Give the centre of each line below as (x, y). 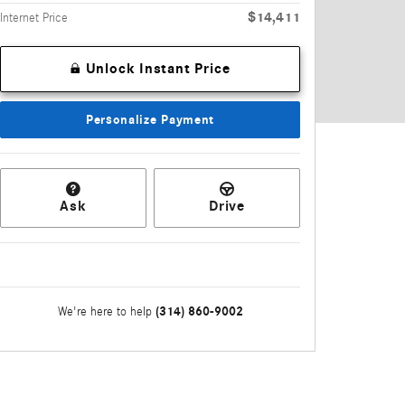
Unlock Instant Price (158, 68)
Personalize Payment (150, 119)
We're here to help (104, 312)
